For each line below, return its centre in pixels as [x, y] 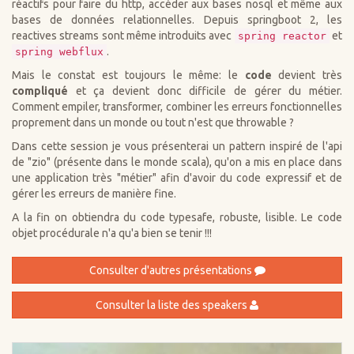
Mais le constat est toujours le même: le [128, 75]
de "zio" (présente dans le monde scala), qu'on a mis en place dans [177, 162]
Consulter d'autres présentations [171, 271]
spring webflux [59, 52]
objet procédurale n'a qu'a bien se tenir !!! [112, 233]
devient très [307, 75]
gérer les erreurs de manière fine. [94, 194]
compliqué [40, 91]
